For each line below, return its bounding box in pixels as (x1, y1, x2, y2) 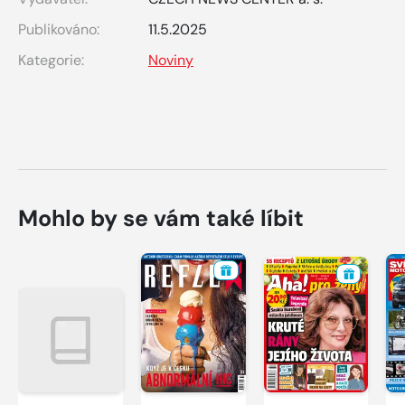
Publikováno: (18, 19, 99, 39)
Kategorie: (18, 50, 84, 70)
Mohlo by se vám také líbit (18, 202, 304, 233)
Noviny (148, 50, 193, 70)
